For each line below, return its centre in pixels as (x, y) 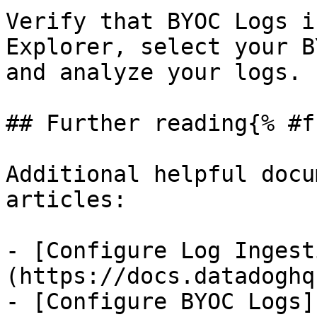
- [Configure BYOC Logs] (160, 301)
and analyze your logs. (154, 72)
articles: (66, 200)
